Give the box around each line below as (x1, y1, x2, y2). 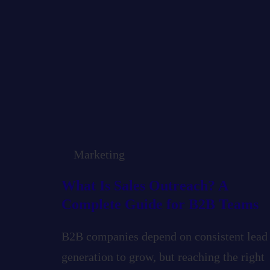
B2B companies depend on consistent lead (61, 230, 268, 243)
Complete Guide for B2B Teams (61, 196, 259, 213)
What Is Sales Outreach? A (61, 178, 228, 194)
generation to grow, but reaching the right (61, 250, 265, 264)
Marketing (74, 148, 125, 162)
